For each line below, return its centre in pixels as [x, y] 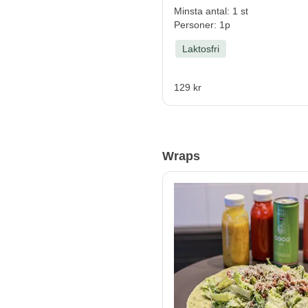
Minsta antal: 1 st [211, 11]
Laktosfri [201, 49]
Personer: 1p [202, 25]
